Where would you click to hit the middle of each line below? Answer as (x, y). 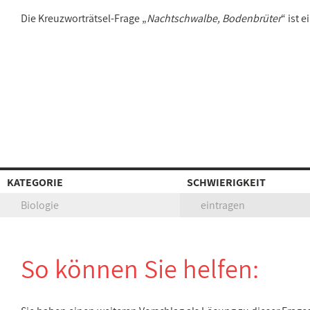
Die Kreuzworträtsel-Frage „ (84, 18)
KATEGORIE (35, 182)
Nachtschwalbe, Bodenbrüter (214, 18)
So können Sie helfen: (140, 268)
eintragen (223, 205)
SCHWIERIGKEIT (226, 182)
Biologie (40, 205)
